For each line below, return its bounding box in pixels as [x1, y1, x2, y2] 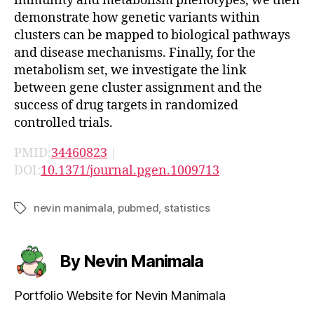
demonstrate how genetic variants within [14, 9, 260, 26]
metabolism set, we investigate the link [14, 62, 247, 78]
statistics [163, 200, 210, 214]
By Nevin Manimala [60, 250, 204, 271]
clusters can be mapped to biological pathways [14, 27, 290, 43]
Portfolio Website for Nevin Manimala [14, 287, 226, 303]
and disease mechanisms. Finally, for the [14, 44, 256, 61]
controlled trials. [14, 114, 113, 131]
